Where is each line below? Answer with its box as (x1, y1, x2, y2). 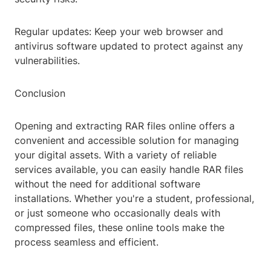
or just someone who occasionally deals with (15, 207, 220, 220)
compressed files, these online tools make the (15, 221, 224, 234)
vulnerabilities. (15, 54, 80, 67)
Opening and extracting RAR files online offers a (15, 120, 235, 132)
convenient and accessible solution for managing (15, 134, 239, 147)
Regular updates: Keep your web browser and (15, 25, 223, 38)
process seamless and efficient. (15, 236, 158, 249)
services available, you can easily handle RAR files (15, 163, 243, 176)
